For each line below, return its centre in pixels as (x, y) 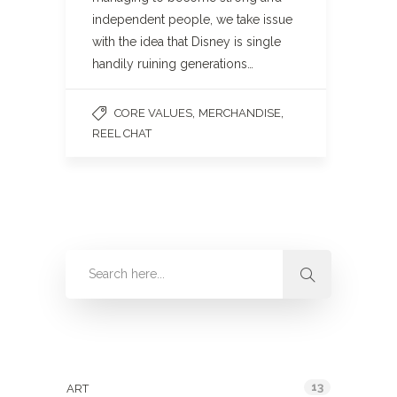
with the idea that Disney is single (187, 42)
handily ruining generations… (173, 64)
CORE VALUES (153, 113)
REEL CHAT (122, 133)
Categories (101, 350)
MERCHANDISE (240, 113)
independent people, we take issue (192, 19)
